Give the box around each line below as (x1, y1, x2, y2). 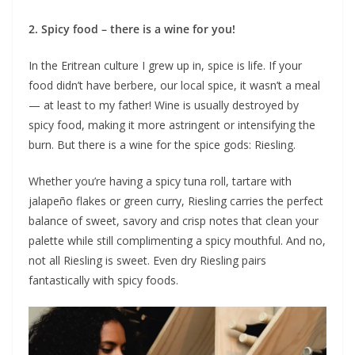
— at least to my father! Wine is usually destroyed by (29, 97, 299, 113)
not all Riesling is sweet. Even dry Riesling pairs (29, 253, 266, 268)
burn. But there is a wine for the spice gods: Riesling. (29, 137, 296, 152)
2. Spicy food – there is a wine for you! (29, 21, 235, 36)
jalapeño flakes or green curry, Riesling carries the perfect (29, 193, 323, 208)
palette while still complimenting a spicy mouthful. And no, (29, 233, 326, 248)
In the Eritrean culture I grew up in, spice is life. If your (29, 58, 302, 73)
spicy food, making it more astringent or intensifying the (29, 117, 315, 132)
